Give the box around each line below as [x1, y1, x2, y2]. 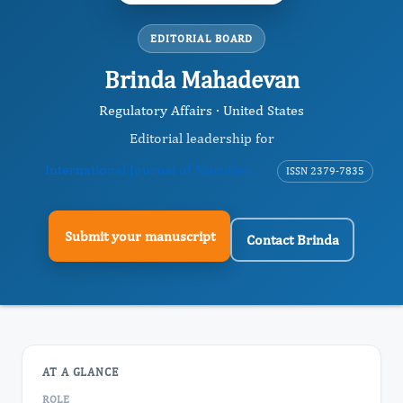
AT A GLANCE [42, 365, 120, 379]
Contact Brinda [246, 230, 339, 248]
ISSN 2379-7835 [285, 165, 364, 177]
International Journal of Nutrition [44, 161, 252, 178]
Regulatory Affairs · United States [99, 102, 304, 119]
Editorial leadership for [129, 130, 274, 147]
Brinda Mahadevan [103, 65, 300, 94]
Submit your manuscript [64, 227, 215, 245]
